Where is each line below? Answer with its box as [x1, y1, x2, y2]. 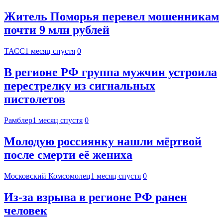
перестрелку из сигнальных [4, 79, 155, 93]
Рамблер [4, 116, 32, 125]
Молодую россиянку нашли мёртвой [4, 135, 202, 148]
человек [4, 204, 47, 217]
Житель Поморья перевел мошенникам [4, 10, 219, 23]
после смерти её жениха [4, 148, 132, 162]
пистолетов [4, 93, 65, 106]
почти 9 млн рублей [4, 23, 110, 37]
